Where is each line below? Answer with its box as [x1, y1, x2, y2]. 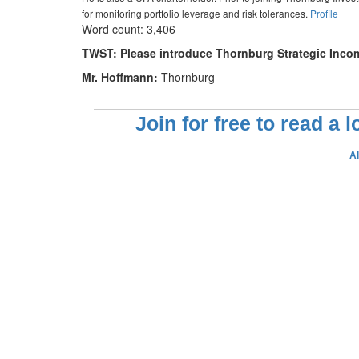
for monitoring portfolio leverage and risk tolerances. [82, 6, 310, 20]
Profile [310, 6, 338, 20]
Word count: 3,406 [82, 20, 175, 37]
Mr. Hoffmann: [82, 68, 161, 85]
